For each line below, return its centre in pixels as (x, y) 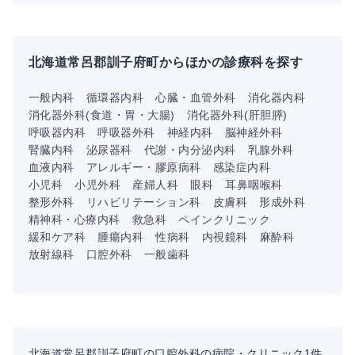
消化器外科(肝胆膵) (237, 115)
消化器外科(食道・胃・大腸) (102, 115)
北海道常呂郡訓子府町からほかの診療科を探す (166, 62)
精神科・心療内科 (74, 219)
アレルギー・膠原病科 (143, 167)
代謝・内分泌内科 (190, 149)
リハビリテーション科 (143, 202)
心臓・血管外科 (196, 97)
